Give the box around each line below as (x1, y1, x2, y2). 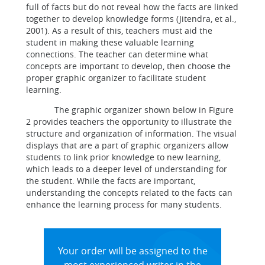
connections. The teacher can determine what (26, 49, 208, 60)
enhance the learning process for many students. (26, 199, 222, 210)
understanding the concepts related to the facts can (26, 187, 232, 198)
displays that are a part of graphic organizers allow (26, 140, 228, 151)
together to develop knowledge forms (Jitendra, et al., (26, 13, 236, 24)
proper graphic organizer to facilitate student (26, 72, 206, 83)
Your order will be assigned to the (57, 244, 208, 257)
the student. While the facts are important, (26, 175, 195, 186)
